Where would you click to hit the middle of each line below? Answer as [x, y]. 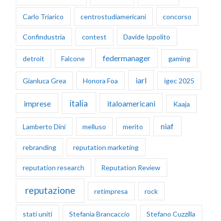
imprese [37, 103]
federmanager [127, 58]
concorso [177, 17]
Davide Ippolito [147, 37]
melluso [94, 127]
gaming [179, 59]
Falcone [73, 59]
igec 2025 [179, 81]
